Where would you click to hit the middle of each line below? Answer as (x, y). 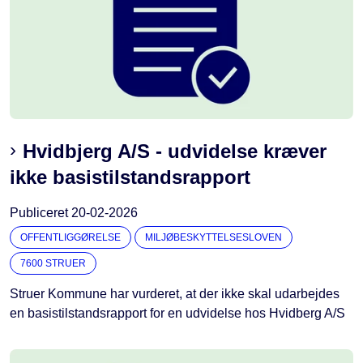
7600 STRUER (53, 264)
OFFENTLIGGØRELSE (70, 238)
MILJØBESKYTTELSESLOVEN (214, 238)
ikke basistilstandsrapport (130, 177)
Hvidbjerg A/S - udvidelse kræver (175, 152)
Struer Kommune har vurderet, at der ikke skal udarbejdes (175, 294)
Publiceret (41, 213)
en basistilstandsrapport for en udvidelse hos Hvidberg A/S (177, 314)
